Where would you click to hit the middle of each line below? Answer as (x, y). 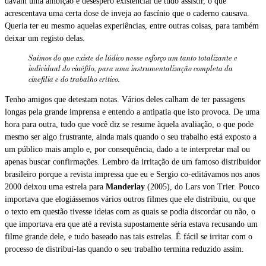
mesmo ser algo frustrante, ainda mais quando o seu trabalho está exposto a (131, 137)
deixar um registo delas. (45, 38)
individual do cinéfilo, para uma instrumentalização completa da (131, 68)
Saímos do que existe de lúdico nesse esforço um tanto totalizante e (133, 58)
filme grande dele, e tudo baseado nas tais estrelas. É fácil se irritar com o (129, 236)
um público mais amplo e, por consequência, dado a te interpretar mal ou (127, 149)
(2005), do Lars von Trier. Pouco (202, 186)
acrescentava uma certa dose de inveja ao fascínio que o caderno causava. (127, 13)
